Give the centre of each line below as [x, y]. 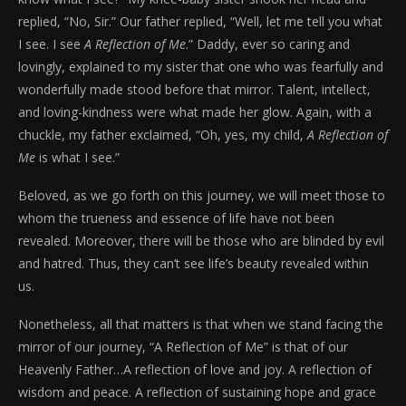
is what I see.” [77, 158]
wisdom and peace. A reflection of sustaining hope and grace [197, 392]
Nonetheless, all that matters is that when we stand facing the [201, 324]
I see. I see [51, 44]
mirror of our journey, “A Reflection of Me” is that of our [183, 347]
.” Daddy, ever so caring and [268, 44]
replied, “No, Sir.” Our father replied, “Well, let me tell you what [200, 22]
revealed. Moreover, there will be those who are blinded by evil [201, 241]
